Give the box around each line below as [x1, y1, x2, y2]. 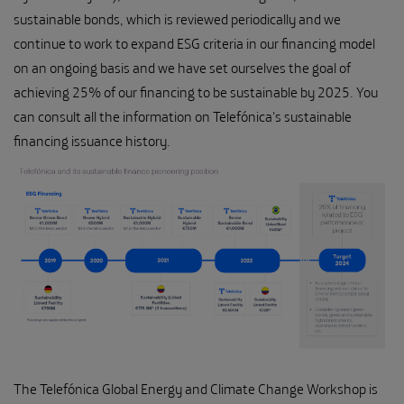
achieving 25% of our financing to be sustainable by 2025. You [14, 83, 378, 102]
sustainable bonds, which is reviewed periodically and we [14, 10, 341, 29]
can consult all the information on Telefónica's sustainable [14, 107, 352, 126]
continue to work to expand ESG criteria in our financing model [14, 34, 375, 53]
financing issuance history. [14, 132, 176, 151]
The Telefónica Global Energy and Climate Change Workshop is [14, 379, 378, 398]
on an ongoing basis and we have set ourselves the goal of [14, 59, 351, 78]
